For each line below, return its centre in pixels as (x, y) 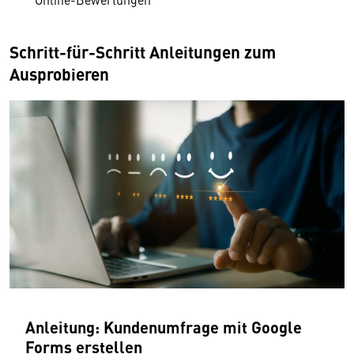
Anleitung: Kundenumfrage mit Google (164, 326)
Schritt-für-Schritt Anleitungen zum (143, 51)
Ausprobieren (59, 73)
